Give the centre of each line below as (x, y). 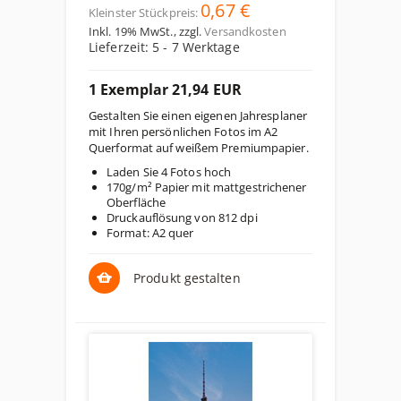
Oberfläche (136, 202)
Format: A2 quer (150, 233)
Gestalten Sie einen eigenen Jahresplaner (198, 115)
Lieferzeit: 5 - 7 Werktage (164, 47)
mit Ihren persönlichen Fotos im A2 (183, 132)
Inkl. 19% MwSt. (131, 31)
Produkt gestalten (187, 278)
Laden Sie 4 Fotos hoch (169, 172)
